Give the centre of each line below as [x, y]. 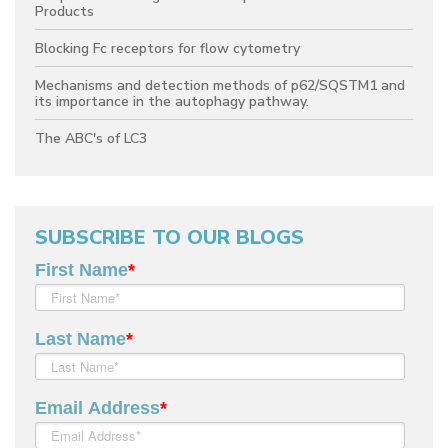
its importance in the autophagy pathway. [172, 101]
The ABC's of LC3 [91, 138]
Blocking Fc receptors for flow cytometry [167, 48]
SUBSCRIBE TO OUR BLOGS [169, 237]
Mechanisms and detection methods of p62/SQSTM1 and [220, 85]
